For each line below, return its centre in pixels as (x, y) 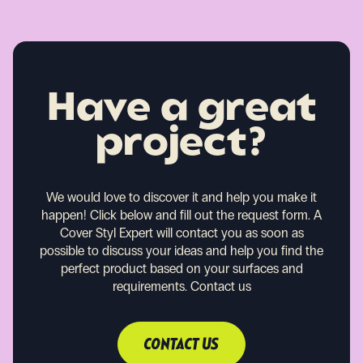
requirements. (149, 286)
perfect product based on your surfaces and (181, 268)
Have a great (181, 110)
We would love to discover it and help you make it (181, 197)
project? (181, 145)
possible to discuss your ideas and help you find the (181, 250)
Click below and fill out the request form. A (206, 215)
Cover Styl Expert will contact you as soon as (181, 233)
